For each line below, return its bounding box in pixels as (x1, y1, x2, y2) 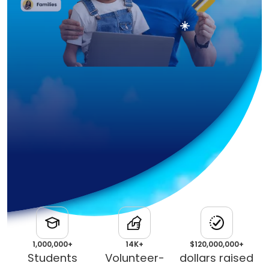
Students (27, 250, 77, 265)
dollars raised (180, 250, 254, 265)
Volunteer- (104, 250, 165, 265)
